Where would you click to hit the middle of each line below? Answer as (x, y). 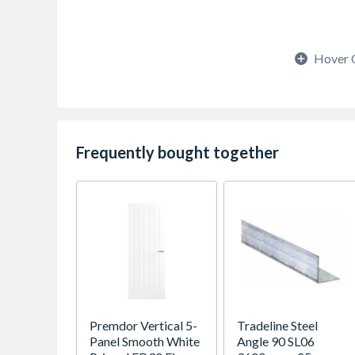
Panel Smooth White (145, 341)
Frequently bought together (177, 152)
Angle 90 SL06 (276, 341)
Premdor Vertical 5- (143, 325)
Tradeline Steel (277, 325)
